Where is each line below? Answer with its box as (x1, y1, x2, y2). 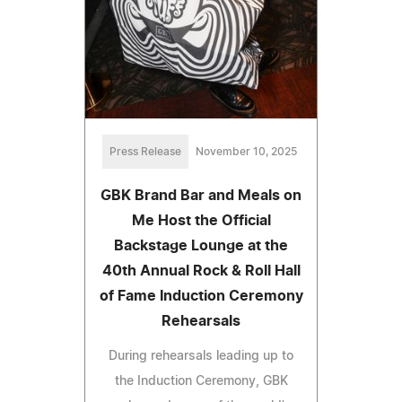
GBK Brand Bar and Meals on (100, 188, 301, 204)
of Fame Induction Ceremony (99, 289, 303, 304)
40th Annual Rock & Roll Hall (101, 264, 301, 279)
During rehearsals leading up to (109, 350, 293, 363)
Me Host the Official (131, 214, 271, 229)
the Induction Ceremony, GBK (114, 375, 288, 389)
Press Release (109, 146, 181, 158)
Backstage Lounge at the (114, 239, 288, 254)
